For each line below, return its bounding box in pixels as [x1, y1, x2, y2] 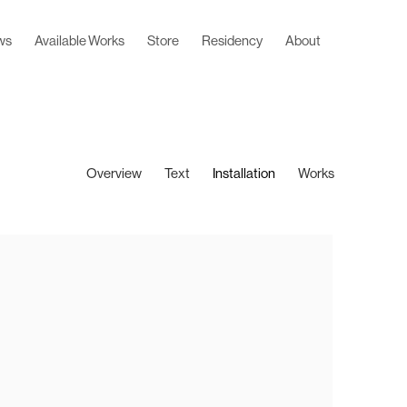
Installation [213, 168, 275, 182]
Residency [201, 35, 263, 49]
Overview [86, 168, 142, 182]
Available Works [34, 35, 124, 49]
